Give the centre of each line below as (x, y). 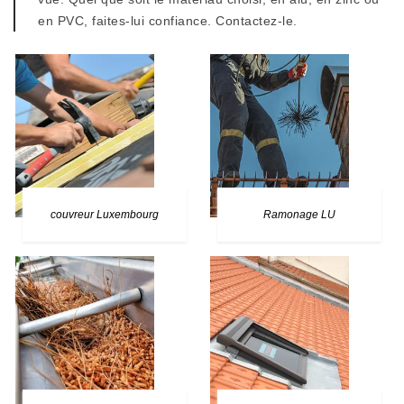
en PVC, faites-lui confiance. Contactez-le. (168, 21)
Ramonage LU (299, 215)
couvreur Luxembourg (104, 215)
